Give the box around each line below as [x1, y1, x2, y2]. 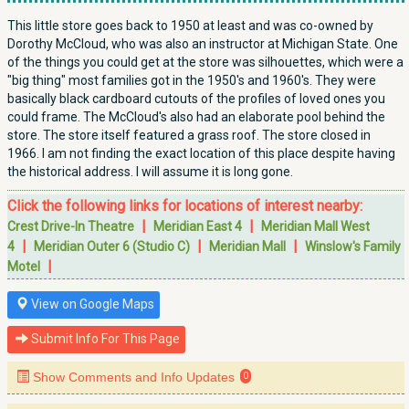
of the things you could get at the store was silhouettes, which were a [7, 55, 404, 69]
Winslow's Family [305, 239, 401, 254]
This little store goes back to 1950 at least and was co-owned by [7, 18, 373, 33]
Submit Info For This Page [28, 331, 180, 346]
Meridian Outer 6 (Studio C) [34, 239, 190, 254]
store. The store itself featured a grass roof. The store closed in [7, 128, 371, 142]
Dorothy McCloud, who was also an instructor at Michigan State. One [7, 37, 398, 51]
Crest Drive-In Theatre [7, 219, 134, 234]
